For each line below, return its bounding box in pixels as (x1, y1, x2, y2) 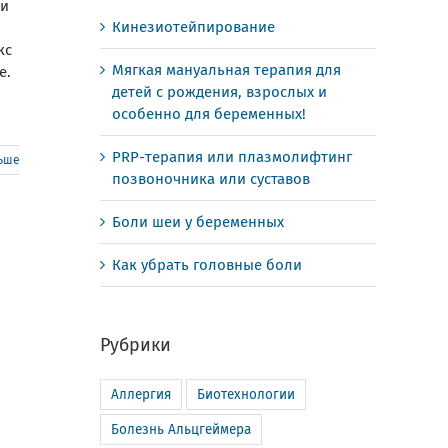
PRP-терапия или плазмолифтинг (112, 148, 352, 166)
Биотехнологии (197, 386, 295, 403)
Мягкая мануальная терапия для (112, 61, 341, 79)
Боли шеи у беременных (112, 213, 284, 231)
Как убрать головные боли (112, 256, 302, 274)
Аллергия (111, 386, 171, 403)
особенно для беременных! (112, 105, 306, 123)
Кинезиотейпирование (112, 18, 275, 36)
